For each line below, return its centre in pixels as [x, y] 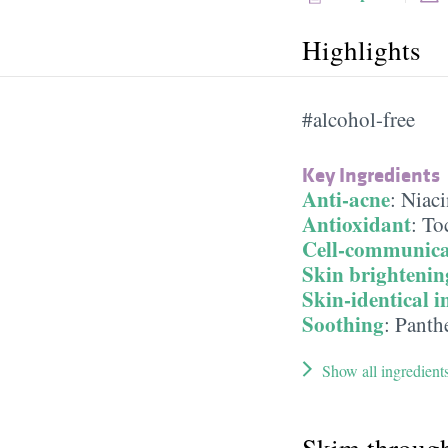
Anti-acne [346, 198]
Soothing [343, 323]
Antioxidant [356, 223]
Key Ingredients [371, 174]
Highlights [361, 49]
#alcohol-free [358, 118]
